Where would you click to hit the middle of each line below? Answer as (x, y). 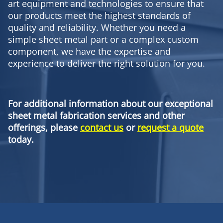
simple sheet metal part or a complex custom (103, 39)
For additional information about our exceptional (111, 103)
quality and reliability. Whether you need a (97, 27)
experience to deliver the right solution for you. (107, 63)
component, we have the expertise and (89, 51)
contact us (102, 127)
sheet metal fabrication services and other (96, 115)
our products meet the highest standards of (99, 15)
